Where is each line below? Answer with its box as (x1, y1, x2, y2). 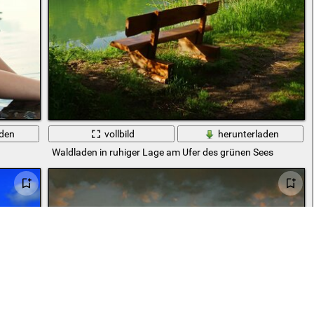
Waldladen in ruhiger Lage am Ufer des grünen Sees (51, 146, 273, 158)
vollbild (104, 128, 135, 139)
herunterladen (218, 128, 280, 139)
